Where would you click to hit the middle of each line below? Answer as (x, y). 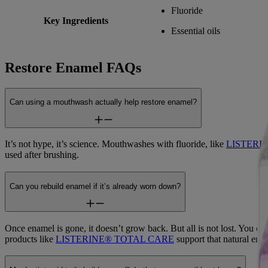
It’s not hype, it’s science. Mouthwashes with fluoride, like (115, 144)
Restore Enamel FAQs (73, 68)
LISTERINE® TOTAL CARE (115, 239)
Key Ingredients (76, 21)
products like (30, 239)
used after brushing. (42, 155)
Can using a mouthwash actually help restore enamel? (103, 102)
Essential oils (196, 31)
